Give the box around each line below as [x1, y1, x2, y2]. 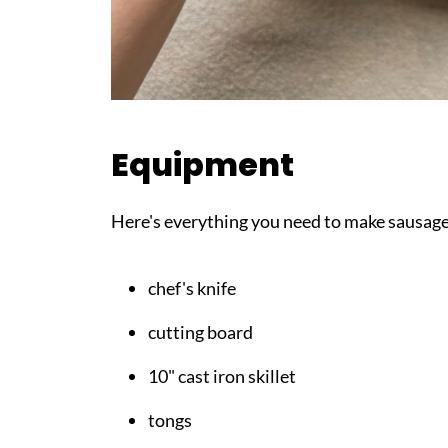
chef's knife [148, 276, 236, 299]
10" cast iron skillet [148, 364, 296, 387]
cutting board [148, 320, 253, 343]
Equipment [111, 141, 294, 187]
